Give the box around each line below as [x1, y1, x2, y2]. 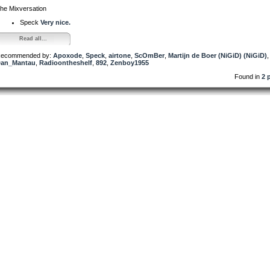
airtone [108, 51, 131, 59]
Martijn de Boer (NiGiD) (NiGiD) [168, 51, 267, 59]
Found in [234, 72, 262, 80]
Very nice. [40, 18, 71, 26]
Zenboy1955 [110, 58, 149, 66]
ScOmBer [134, 51, 165, 59]
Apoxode [53, 51, 82, 59]
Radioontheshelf [39, 58, 92, 66]
